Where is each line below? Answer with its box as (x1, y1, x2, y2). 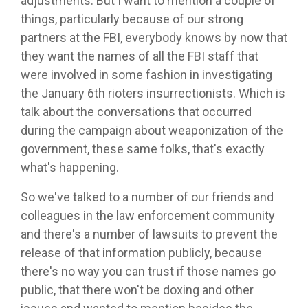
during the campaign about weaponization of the (21, 123, 283, 138)
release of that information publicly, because (21, 245, 262, 261)
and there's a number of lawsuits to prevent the (21, 227, 278, 242)
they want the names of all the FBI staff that (21, 49, 258, 64)
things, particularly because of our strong (21, 12, 243, 27)
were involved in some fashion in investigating (21, 67, 272, 82)
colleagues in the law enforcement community (21, 208, 275, 223)
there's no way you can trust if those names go (21, 264, 276, 279)
